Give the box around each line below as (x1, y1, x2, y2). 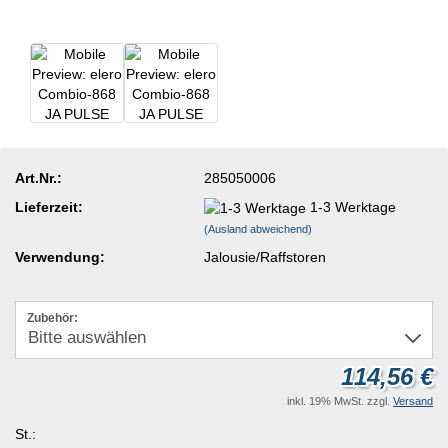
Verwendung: (15, 248, 105, 265)
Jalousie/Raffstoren (204, 248, 327, 265)
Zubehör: (27, 311, 78, 326)
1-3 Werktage (310, 198, 397, 215)
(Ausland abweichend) (204, 222, 313, 235)
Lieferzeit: (15, 198, 83, 215)
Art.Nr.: (15, 169, 62, 186)
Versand (393, 395, 433, 408)
